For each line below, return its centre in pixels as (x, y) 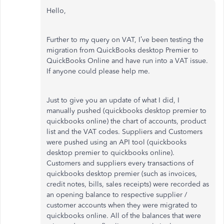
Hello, (56, 11)
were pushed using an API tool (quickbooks (116, 142)
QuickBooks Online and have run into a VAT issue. (127, 61)
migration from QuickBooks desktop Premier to (122, 50)
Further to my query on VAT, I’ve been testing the (125, 40)
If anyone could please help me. (98, 71)
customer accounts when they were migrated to (122, 205)
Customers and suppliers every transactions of (120, 163)
